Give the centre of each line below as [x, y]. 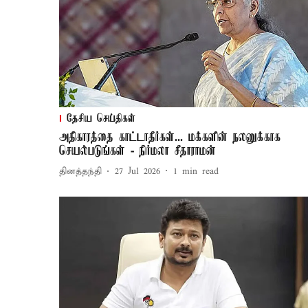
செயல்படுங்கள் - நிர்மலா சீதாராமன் [137, 151]
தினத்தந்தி [80, 172]
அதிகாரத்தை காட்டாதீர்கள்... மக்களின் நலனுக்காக [170, 137]
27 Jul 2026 [137, 172]
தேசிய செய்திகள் [101, 119]
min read [200, 172]
